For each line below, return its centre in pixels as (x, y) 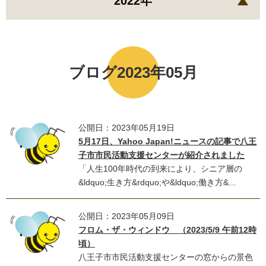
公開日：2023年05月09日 (126, 216)
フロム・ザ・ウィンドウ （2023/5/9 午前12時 (167, 230)
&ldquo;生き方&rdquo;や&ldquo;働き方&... (157, 182)
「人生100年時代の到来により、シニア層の (160, 169)
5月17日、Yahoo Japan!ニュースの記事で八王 (167, 141)
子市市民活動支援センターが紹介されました (161, 155)
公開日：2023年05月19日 (126, 128)
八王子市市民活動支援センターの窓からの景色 (166, 257)
